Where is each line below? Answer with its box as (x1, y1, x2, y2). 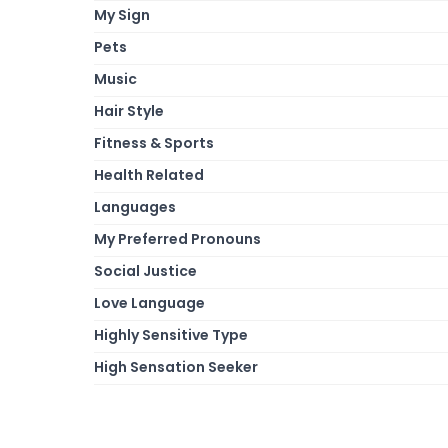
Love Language (94, 292, 205, 313)
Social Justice (94, 260, 197, 281)
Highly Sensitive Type (94, 324, 248, 345)
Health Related (94, 164, 204, 185)
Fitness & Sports (94, 132, 214, 153)
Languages (94, 196, 176, 217)
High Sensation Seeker (94, 356, 258, 377)
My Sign (94, 4, 150, 25)
